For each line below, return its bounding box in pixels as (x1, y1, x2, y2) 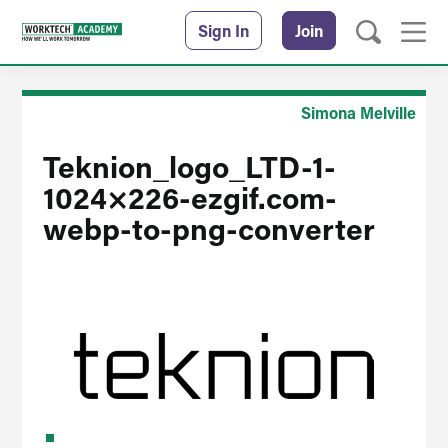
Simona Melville (300, 102, 416, 123)
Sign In (197, 20, 249, 41)
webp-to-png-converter (42, 208, 375, 248)
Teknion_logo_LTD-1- (42, 146, 336, 186)
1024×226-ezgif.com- (42, 177, 337, 217)
